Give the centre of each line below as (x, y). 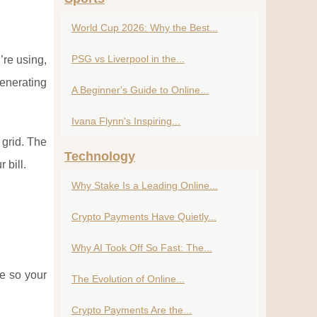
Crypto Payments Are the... (132, 310)
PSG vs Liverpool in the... (128, 59)
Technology (100, 156)
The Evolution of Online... (128, 279)
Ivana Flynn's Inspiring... (126, 121)
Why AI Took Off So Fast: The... (142, 248)
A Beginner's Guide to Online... (140, 90)
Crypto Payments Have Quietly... (144, 217)
